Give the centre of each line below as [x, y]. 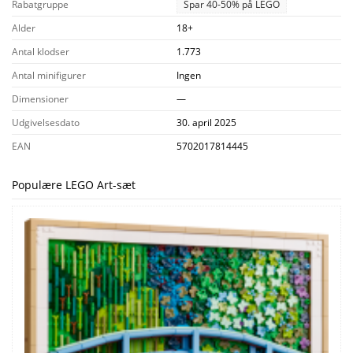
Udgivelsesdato [46, 122]
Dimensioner [40, 98]
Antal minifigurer [49, 75]
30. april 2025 [206, 122]
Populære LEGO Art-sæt [74, 184]
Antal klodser [41, 51]
